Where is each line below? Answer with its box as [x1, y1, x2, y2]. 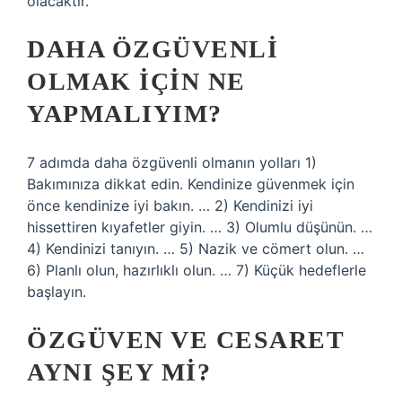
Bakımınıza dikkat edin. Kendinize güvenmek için [27, 175, 354, 193]
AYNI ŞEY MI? [27, 358, 211, 386]
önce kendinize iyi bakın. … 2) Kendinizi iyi [27, 197, 313, 214]
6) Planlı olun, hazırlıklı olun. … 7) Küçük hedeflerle [27, 261, 366, 279]
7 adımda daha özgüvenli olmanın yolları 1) [27, 153, 317, 171]
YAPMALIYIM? [27, 100, 223, 127]
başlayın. [27, 283, 86, 301]
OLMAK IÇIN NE [27, 67, 246, 95]
